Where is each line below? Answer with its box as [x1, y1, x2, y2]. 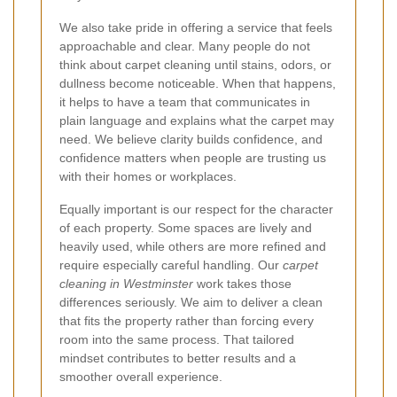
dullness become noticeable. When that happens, [59, 75, 336, 90]
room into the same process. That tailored [59, 331, 294, 346]
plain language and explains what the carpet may [59, 113, 334, 128]
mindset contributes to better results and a [59, 350, 296, 365]
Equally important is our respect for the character [59, 201, 333, 216]
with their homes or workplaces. [59, 168, 237, 183]
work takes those [193, 276, 292, 291]
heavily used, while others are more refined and [59, 238, 326, 253]
